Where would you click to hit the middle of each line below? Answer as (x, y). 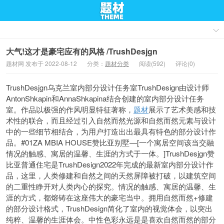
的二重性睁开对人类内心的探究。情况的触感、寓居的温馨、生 (111, 186)
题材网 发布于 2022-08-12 (41, 63)
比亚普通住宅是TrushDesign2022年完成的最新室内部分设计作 (110, 164)
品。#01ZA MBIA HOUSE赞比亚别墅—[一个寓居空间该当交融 (110, 142)
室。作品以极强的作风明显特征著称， (70, 109)
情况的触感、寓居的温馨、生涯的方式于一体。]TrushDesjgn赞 (110, 153)
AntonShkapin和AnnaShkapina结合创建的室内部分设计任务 (105, 98)
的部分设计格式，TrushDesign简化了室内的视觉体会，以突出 (109, 208)
